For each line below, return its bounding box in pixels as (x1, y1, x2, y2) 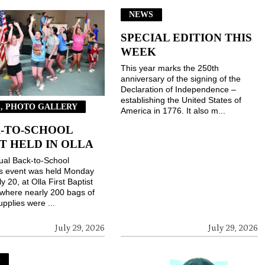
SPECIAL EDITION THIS (121, 31, 253, 44)
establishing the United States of (121, 95, 242, 105)
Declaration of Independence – (121, 85, 237, 95)
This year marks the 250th (121, 63, 219, 73)
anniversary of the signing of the (121, 74, 241, 84)
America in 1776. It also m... (121, 106, 226, 116)
